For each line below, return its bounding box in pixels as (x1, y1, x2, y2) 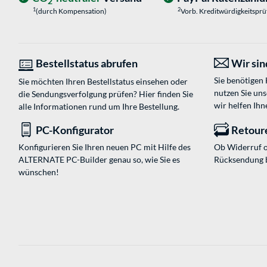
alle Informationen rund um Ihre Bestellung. (18, 101, 179, 112)
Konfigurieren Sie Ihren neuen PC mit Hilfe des (18, 142, 191, 153)
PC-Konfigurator (36, 123, 114, 137)
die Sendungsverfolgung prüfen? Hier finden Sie (18, 89, 193, 100)
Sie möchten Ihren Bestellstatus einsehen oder (18, 76, 188, 87)
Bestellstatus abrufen (36, 57, 138, 70)
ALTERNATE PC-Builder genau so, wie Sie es (18, 154, 180, 165)
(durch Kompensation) (36, 7, 107, 16)
